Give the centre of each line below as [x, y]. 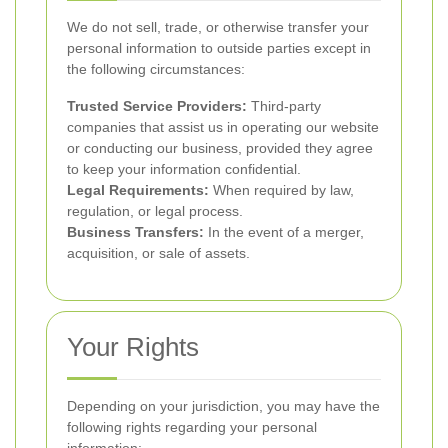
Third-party [284, 106]
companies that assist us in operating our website [223, 127]
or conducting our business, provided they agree [220, 148]
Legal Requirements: [138, 190]
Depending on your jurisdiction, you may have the [223, 406]
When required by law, [281, 190]
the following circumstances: [156, 69]
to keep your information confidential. [184, 169]
